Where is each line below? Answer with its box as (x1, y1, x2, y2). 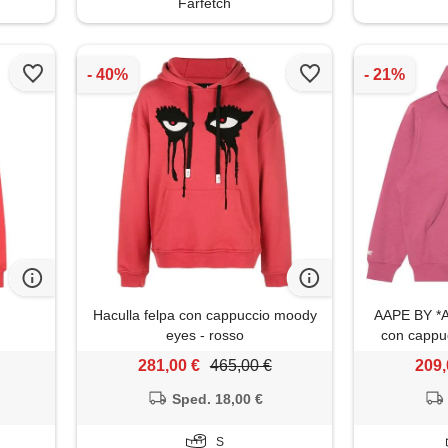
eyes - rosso (165, 327, 244, 344)
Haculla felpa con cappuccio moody (92, 307, 317, 324)
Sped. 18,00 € (171, 391, 263, 408)
